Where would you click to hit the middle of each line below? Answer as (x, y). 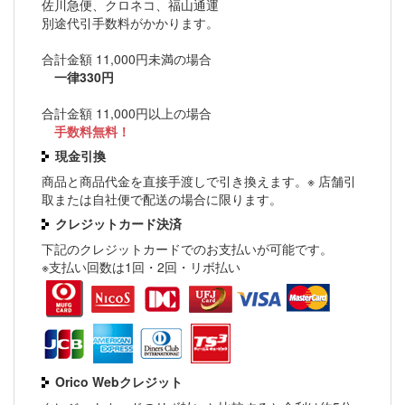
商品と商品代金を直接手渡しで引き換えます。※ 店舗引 (199, 181)
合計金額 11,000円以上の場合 (127, 113)
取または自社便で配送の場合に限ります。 (162, 199)
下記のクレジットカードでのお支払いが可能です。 (187, 249)
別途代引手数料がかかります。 (130, 23)
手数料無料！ (86, 132)
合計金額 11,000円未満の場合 (127, 59)
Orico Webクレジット (119, 382)
